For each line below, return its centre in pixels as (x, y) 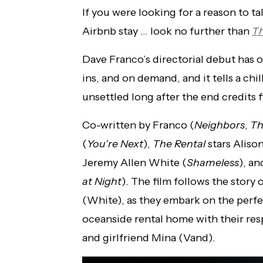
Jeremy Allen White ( (134, 163)
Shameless (213, 163)
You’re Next (115, 144)
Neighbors (220, 125)
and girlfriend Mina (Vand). (149, 238)
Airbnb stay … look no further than (167, 31)
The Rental (179, 144)
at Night (102, 182)
